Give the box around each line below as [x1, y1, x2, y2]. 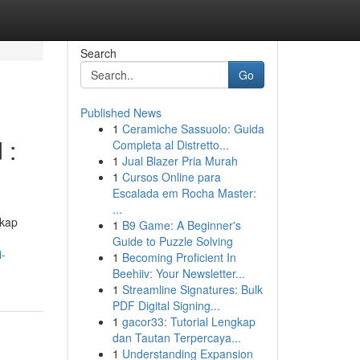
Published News [80, 104, 162, 121]
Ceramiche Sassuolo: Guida [121, 121, 264, 137]
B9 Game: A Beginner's [121, 217, 241, 233]
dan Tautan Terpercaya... [112, 329, 241, 346]
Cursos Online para [121, 169, 221, 185]
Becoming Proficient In [121, 249, 236, 265]
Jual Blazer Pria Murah [121, 153, 238, 169]
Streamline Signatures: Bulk [121, 281, 263, 297]
